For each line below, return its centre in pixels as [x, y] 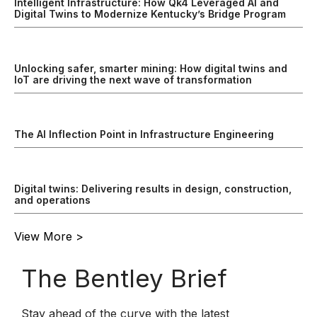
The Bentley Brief [124, 278]
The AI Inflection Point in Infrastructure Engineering [145, 134]
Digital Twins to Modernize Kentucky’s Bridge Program [150, 13]
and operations [54, 200]
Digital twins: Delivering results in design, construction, [153, 188]
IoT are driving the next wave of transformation [134, 79]
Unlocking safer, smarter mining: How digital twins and [151, 68]
